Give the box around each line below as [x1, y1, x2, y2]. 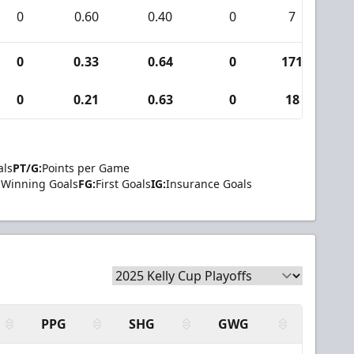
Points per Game [42, 160, 130, 175]
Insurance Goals [166, 176, 252, 191]
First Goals [96, 176, 151, 191]
